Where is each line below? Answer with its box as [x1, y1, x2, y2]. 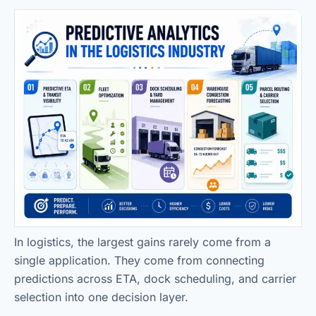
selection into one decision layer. [14, 290, 188, 305]
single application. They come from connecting [14, 253, 265, 268]
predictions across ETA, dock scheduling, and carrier [14, 272, 296, 286]
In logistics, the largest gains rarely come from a [14, 235, 271, 250]
